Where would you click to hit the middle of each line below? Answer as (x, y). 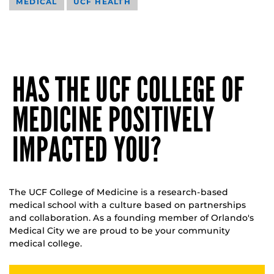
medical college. (46, 243)
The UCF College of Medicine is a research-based (119, 192)
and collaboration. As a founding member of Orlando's (131, 217)
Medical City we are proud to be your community (120, 230)
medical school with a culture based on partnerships (128, 205)
